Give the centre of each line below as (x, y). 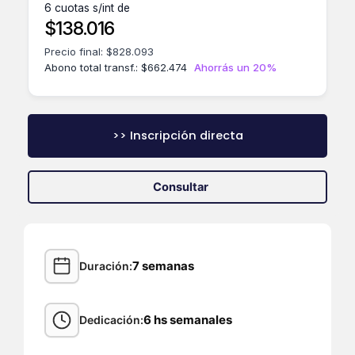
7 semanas (163, 266)
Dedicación (110, 320)
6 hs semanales (188, 320)
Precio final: (75, 51)
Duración (104, 266)
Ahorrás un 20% (235, 67)
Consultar (181, 187)
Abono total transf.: (93, 67)
